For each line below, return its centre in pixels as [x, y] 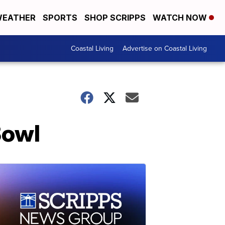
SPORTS [60, 18]
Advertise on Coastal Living [165, 48]
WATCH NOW [181, 18]
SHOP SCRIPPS [115, 18]
